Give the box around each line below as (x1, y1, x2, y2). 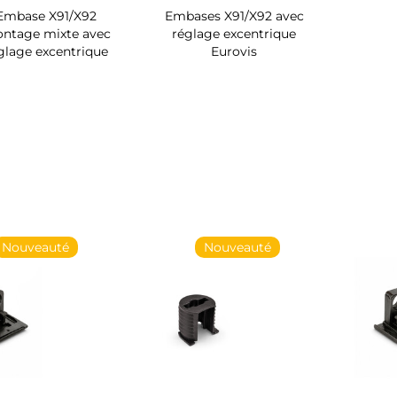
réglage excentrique (172, 25, 297, 42)
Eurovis (211, 43, 258, 59)
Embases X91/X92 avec (164, 7, 304, 24)
